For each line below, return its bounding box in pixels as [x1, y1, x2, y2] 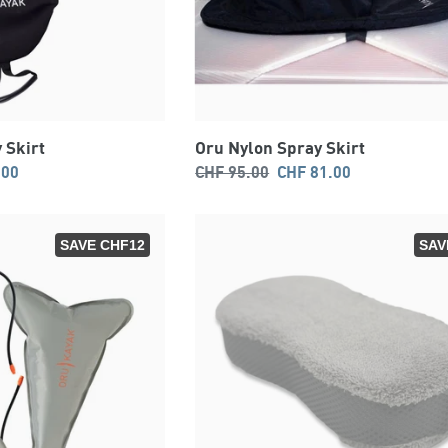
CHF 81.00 [277, 162, 352, 183]
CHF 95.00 [195, 162, 270, 183]
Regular [164, 161, 222, 182]
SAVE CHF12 [60, 237, 146, 254]
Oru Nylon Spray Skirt [195, 137, 366, 159]
